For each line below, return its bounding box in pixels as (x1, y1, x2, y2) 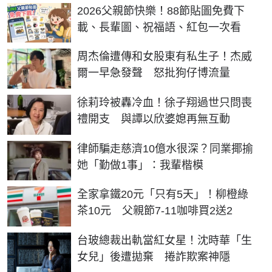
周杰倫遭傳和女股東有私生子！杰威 (77, 50, 252, 63)
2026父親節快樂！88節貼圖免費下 (77, 4, 245, 17)
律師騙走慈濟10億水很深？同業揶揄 (77, 142, 253, 155)
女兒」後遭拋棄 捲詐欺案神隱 (77, 250, 230, 263)
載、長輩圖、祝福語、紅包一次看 (77, 21, 241, 33)
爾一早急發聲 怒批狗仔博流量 (77, 67, 230, 80)
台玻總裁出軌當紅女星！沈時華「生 (77, 234, 252, 246)
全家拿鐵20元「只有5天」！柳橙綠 (77, 188, 248, 201)
